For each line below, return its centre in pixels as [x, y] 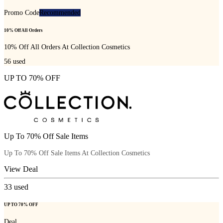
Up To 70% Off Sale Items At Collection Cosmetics [77, 153]
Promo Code [22, 13]
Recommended [60, 13]
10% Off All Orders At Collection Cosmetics [67, 47]
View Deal [21, 169]
